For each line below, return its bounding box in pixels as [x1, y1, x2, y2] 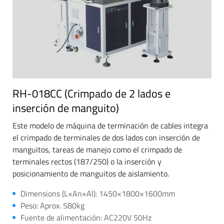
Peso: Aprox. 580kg [20, 199, 84, 211]
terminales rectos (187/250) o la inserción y [12, 155, 161, 167]
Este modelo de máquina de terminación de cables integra [12, 119, 208, 131]
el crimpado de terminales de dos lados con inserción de [12, 131, 200, 143]
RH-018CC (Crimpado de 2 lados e [12, 84, 170, 102]
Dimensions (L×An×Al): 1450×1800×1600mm [20, 187, 175, 199]
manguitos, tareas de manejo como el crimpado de [12, 143, 182, 155]
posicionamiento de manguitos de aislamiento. [12, 167, 169, 179]
